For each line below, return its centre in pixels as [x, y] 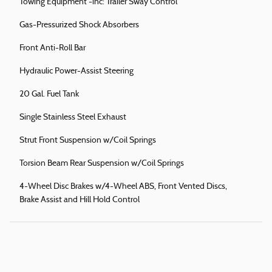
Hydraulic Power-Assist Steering [76, 72]
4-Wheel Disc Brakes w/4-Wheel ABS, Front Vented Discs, [123, 187]
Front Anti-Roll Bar [53, 49]
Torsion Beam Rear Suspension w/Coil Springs [102, 164]
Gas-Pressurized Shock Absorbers [79, 25]
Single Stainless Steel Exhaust [73, 118]
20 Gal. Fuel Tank [49, 95]
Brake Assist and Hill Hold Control [80, 200]
